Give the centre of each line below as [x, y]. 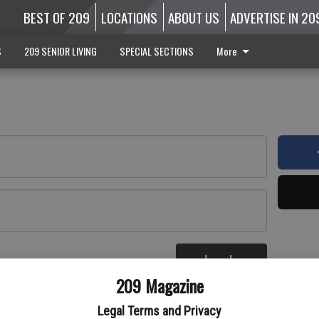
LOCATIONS [129, 17]
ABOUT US [193, 17]
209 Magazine [159, 286]
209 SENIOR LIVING [60, 51]
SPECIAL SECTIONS [156, 51]
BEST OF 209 [57, 17]
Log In [221, 261]
